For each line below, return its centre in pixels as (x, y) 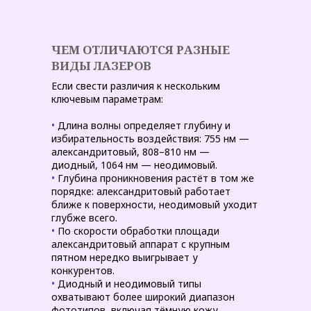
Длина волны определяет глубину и (143, 125)
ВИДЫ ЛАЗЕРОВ (101, 66)
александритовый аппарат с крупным (141, 244)
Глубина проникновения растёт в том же (154, 178)
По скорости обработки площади (137, 231)
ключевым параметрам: (107, 99)
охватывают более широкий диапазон (143, 297)
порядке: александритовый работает (141, 191)
